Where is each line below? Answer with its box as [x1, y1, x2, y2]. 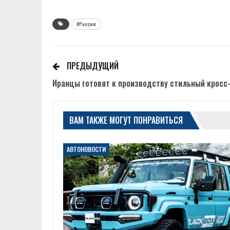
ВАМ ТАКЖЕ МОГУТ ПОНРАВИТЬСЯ [69, 114, 183, 126]
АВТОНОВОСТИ [67, 145, 106, 154]
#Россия [76, 20, 96, 28]
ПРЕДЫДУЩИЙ [65, 60, 119, 72]
